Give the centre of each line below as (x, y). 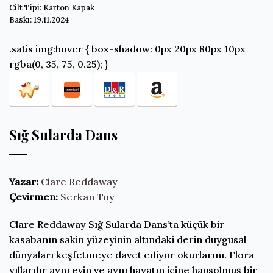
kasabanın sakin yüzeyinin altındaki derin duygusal (128, 240)
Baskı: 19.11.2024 (39, 19)
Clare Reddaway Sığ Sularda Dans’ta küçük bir (117, 225)
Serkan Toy (87, 197)
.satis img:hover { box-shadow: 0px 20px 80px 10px (127, 48)
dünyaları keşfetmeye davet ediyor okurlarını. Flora (132, 255)
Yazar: (24, 181)
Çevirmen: (34, 197)
